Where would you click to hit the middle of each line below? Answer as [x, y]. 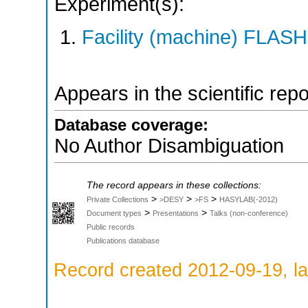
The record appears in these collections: [174, 186]
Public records [111, 227]
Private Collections [118, 200]
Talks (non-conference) [249, 213]
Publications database [123, 241]
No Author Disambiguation [169, 146]
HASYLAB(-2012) [249, 200]
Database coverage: [131, 125]
